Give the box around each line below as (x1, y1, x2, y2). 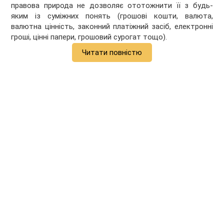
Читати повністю (82, 48, 142, 57)
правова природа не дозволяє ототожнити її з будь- (11, 1, 213, 10)
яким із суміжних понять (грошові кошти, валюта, (11, 11, 213, 21)
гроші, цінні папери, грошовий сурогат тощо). (11, 32, 167, 42)
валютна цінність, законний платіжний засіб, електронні (11, 22, 213, 31)
